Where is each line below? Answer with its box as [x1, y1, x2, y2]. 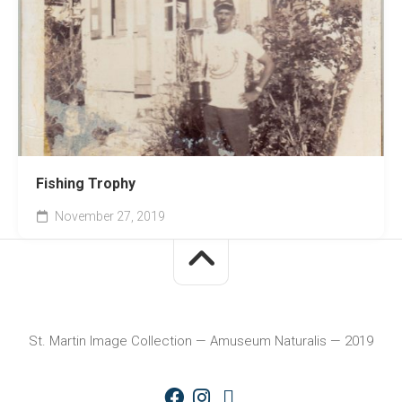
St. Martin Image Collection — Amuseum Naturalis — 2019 [29, 332, 373, 349]
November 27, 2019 [52, 208, 165, 223]
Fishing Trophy [36, 174, 135, 192]
